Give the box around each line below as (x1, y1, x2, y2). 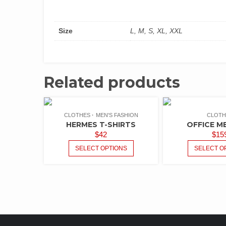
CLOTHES (64, 112, 90, 119)
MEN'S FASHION (95, 112, 138, 119)
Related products (44, 73, 180, 92)
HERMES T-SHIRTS (66, 120, 136, 130)
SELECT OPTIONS (75, 145, 127, 152)
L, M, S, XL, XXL (130, 26, 183, 35)
